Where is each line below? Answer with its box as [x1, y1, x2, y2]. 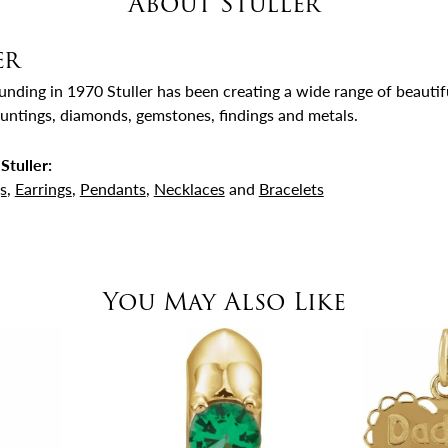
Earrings [14, 176, 72, 200]
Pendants [79, 176, 146, 200]
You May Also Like [102, 282, 346, 320]
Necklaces [153, 176, 225, 200]
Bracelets [258, 176, 324, 200]
